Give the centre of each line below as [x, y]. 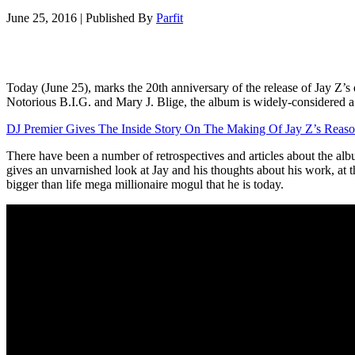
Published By [121, 17]
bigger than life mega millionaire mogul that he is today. [145, 184]
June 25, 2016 [42, 17]
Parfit [170, 17]
